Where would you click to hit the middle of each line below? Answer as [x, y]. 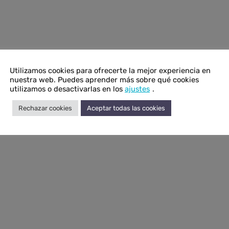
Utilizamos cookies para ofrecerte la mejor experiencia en [110, 70]
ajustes [137, 89]
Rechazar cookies [45, 108]
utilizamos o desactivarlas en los [67, 89]
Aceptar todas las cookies [126, 108]
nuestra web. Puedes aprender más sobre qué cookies [104, 79]
